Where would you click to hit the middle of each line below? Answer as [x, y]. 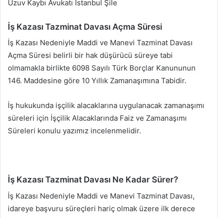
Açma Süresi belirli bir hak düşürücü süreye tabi [90, 55]
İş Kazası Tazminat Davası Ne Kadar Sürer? [93, 180]
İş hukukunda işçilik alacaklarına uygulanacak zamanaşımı [106, 106]
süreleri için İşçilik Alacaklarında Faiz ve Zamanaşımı [97, 118]
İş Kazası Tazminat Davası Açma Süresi [85, 27]
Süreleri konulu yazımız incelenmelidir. [74, 131]
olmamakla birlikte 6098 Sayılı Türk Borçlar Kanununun [102, 68]
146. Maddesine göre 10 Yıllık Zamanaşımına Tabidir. [97, 81]
